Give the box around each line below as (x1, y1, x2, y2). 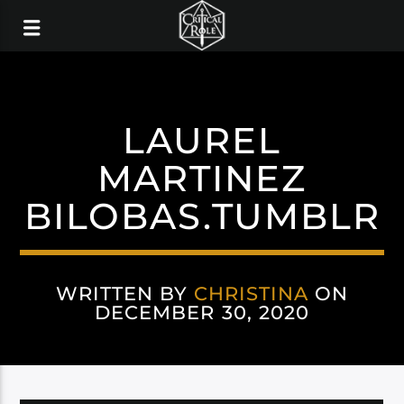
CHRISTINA (193, 282, 309, 305)
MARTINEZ (97, 156, 307, 200)
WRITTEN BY (55, 282, 194, 305)
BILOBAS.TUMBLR (23, 194, 381, 238)
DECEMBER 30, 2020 (95, 301, 309, 324)
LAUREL (123, 118, 281, 162)
